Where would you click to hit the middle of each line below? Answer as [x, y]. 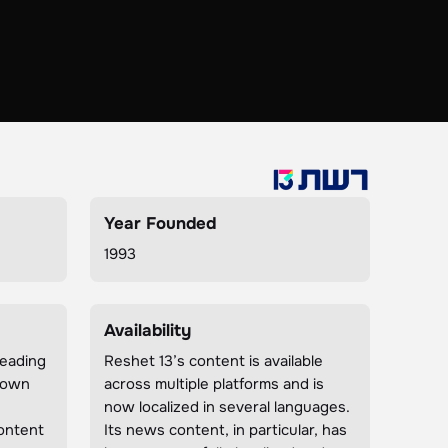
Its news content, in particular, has [226, 430]
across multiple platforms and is [214, 384]
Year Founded [160, 224]
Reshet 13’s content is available [214, 361]
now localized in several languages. [227, 407]
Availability [148, 331]
